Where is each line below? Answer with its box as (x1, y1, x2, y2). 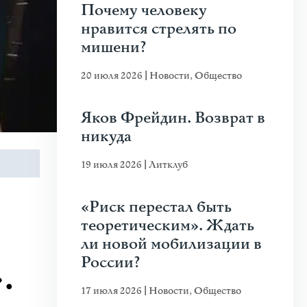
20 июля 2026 (81, 69, 145, 82)
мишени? (81, 38, 147, 58)
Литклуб (149, 158, 188, 171)
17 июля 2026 (81, 284, 144, 297)
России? (81, 253, 140, 273)
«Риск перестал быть (81, 197, 232, 217)
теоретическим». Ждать (81, 216, 254, 236)
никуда (81, 127, 132, 147)
